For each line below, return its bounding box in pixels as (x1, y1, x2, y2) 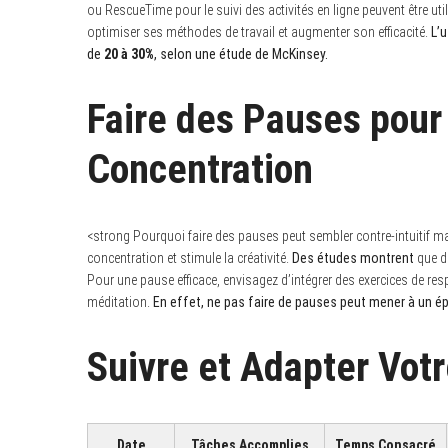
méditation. (87, 293, 153, 310)
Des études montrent (292, 249, 414, 266)
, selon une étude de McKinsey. (154, 45, 328, 62)
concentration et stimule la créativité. (87, 249, 292, 266)
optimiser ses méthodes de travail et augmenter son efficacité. (87, 23, 431, 40)
